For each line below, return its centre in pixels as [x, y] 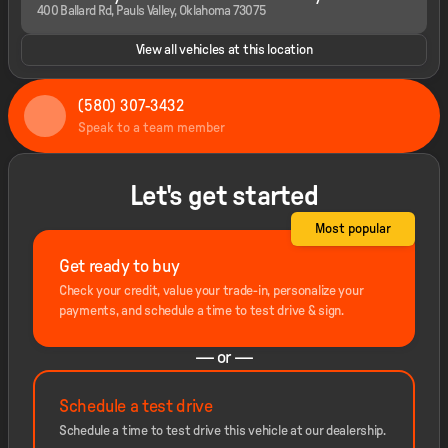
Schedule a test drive [136, 407]
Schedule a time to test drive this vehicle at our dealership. [222, 431]
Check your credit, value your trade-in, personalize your [211, 291]
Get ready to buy [119, 267]
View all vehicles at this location [224, 50]
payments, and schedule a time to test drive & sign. [201, 311]
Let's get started [224, 196]
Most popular [353, 229]
